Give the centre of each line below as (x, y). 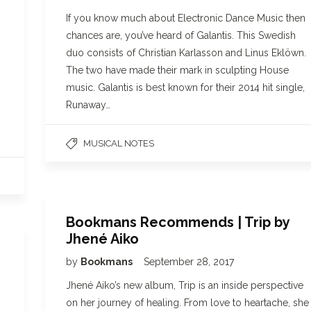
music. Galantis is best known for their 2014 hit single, (185, 87)
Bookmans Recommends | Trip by (178, 222)
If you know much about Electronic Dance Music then (186, 18)
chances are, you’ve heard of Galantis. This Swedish (181, 35)
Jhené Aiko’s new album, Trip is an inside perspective (185, 285)
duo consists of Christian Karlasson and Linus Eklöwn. (186, 53)
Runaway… (88, 105)
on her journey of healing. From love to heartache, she (187, 303)
